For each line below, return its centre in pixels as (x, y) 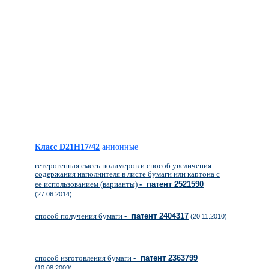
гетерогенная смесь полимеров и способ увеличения (123, 165)
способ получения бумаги (80, 216)
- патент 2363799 (165, 258)
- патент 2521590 (171, 184)
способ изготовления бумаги (84, 258)
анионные (120, 147)
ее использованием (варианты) (87, 184)
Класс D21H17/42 (67, 147)
